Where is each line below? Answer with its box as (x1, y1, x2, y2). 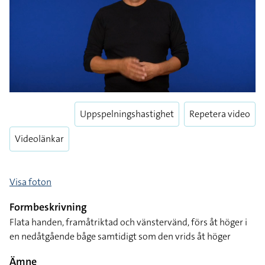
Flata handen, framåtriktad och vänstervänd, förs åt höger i (9, 216, 247, 228)
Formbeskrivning (9, 200, 87, 214)
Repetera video (189, 108, 250, 120)
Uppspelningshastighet (80, 108, 174, 120)
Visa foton (9, 176, 51, 188)
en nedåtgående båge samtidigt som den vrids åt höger (9, 230, 231, 243)
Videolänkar (15, 132, 64, 145)
